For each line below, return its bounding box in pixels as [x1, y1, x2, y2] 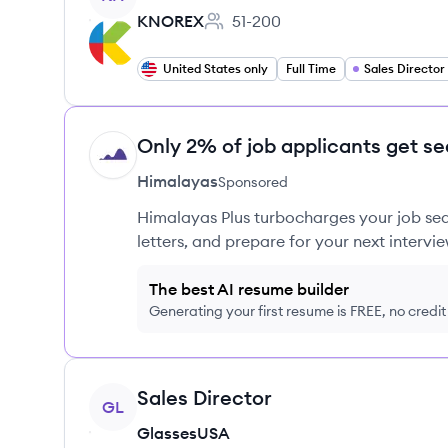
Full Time [286, 61, 336, 76]
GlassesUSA [137, 423, 230, 443]
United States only [163, 61, 268, 76]
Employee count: [203, 21, 328, 42]
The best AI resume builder [149, 279, 349, 299]
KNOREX [137, 11, 204, 31]
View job [88, 384, 152, 404]
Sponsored [218, 173, 288, 191]
